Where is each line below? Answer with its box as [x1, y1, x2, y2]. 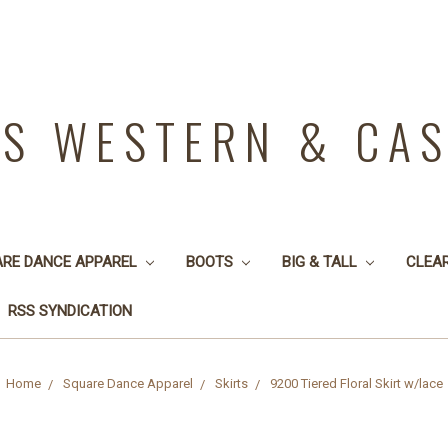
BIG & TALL [281, 252, 361, 271]
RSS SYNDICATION [8, 301, 132, 320]
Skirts [214, 375, 248, 391]
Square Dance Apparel [62, 375, 193, 391]
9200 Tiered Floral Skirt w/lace [269, 375, 443, 391]
